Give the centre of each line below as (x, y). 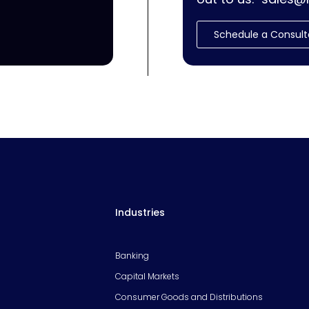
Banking (132, 255)
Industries (140, 212)
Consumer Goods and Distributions (189, 297)
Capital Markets (147, 276)
